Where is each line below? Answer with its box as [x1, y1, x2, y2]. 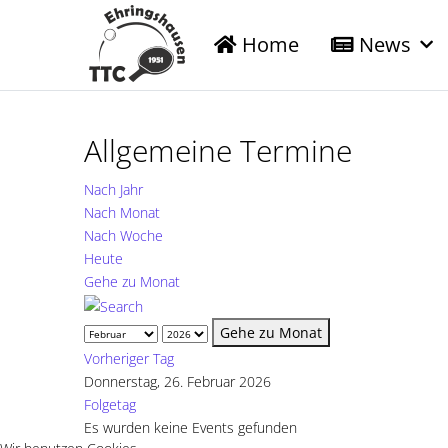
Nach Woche [84, 226, 163, 246]
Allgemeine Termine [84, 130, 352, 172]
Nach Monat [84, 203, 160, 223]
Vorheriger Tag [84, 349, 174, 369]
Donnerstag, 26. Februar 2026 [84, 372, 271, 392]
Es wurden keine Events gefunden [84, 418, 297, 438]
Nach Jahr [84, 180, 143, 200]
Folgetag [84, 395, 136, 415]
